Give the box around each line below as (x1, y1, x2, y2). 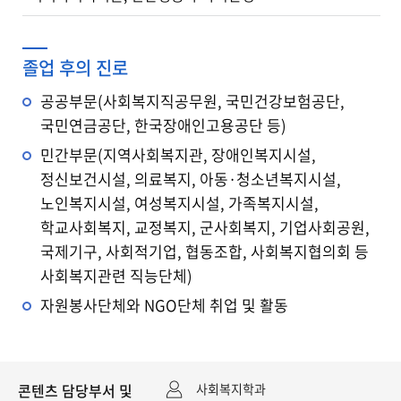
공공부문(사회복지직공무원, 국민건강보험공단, (40, 90, 345, 113)
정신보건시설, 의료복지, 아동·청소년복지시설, (40, 167, 341, 191)
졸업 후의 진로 (22, 55, 128, 81)
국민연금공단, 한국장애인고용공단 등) (40, 114, 286, 137)
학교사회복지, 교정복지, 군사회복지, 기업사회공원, (40, 216, 370, 239)
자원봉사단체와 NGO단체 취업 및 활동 (40, 294, 288, 317)
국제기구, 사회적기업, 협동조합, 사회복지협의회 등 (40, 240, 369, 263)
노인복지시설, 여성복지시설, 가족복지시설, (40, 192, 319, 215)
